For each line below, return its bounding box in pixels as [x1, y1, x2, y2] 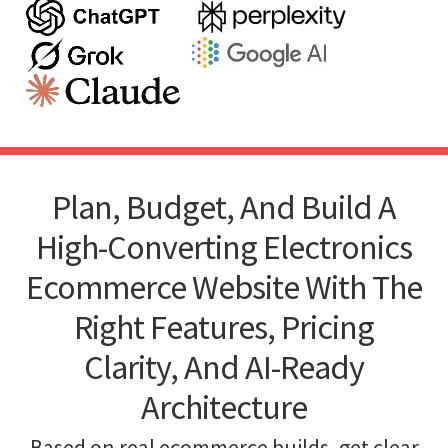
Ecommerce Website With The [26, 265, 422, 308]
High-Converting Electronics [36, 225, 412, 268]
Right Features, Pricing [74, 305, 374, 348]
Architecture [141, 385, 307, 428]
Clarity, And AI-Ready [84, 345, 364, 388]
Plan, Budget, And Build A [52, 185, 396, 228]
